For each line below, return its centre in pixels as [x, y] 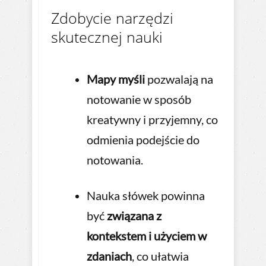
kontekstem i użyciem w [147, 236]
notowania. [115, 160]
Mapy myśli [116, 79]
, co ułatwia [160, 256]
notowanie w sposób [139, 99]
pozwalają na [179, 79]
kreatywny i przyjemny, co [152, 120]
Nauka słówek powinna [146, 196]
